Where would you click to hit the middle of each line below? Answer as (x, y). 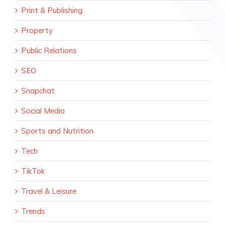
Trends (33, 211)
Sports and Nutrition (57, 131)
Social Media (43, 111)
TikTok (33, 171)
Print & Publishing (52, 11)
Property (37, 31)
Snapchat (38, 91)
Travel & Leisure (49, 191)
